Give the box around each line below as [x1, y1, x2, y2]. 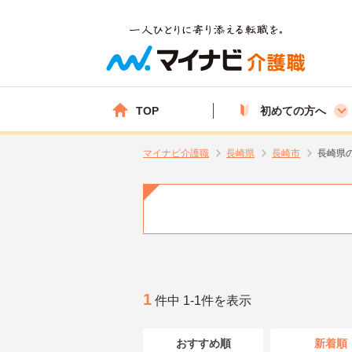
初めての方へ [260, 104, 326, 117]
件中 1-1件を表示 [152, 293, 251, 307]
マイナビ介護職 [143, 148, 209, 159]
